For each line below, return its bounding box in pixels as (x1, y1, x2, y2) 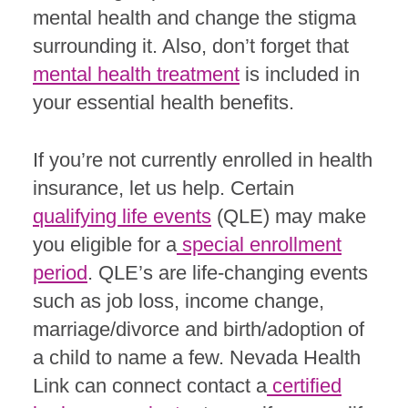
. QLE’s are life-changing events (87, 261, 368, 285)
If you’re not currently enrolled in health (33, 148, 372, 172)
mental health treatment (33, 63, 240, 87)
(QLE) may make (211, 205, 366, 229)
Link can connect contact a (33, 374, 267, 398)
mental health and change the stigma (33, 6, 356, 30)
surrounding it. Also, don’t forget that (33, 35, 349, 58)
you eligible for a (33, 233, 177, 257)
